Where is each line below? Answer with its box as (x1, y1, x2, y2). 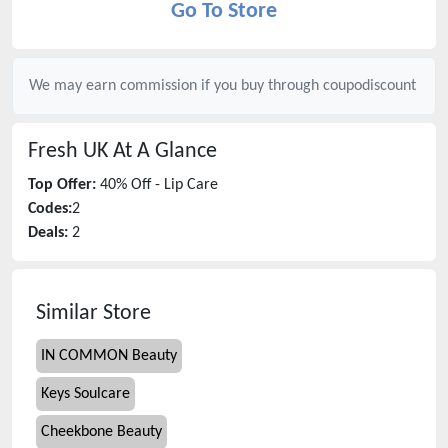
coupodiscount (323, 78, 416, 94)
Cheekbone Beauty (41, 424, 162, 440)
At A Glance (108, 141, 217, 162)
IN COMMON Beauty (41, 348, 177, 364)
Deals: (28, 225, 68, 241)
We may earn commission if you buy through (29, 78, 323, 94)
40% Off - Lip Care (100, 177, 218, 193)
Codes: (28, 201, 72, 217)
